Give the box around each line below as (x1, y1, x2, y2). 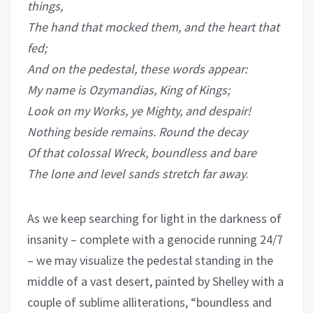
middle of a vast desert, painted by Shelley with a (27, 273, 284, 290)
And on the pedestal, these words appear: (27, 61, 247, 78)
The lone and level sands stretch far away (27, 166, 246, 182)
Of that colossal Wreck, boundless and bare (27, 145, 256, 161)
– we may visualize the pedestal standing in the (27, 252, 273, 269)
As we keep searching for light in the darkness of (27, 210, 282, 227)
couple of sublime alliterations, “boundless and (27, 294, 272, 311)
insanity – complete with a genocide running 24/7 (27, 231, 283, 248)
